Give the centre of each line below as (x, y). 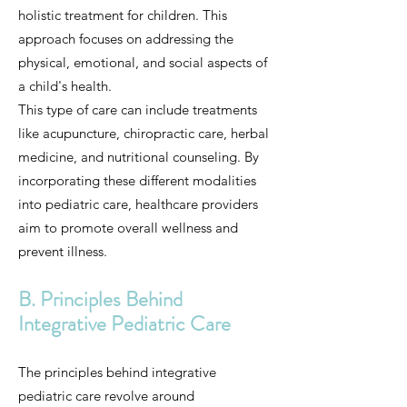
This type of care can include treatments (138, 109)
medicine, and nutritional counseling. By (139, 157)
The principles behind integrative (117, 372)
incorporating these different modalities (137, 180)
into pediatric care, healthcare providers (138, 204)
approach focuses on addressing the (126, 39)
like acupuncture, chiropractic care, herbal (144, 133)
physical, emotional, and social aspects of (143, 62)
